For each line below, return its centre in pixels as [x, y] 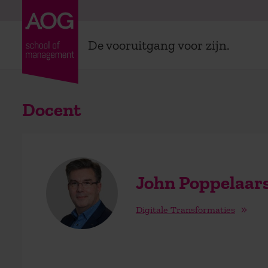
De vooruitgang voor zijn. [159, 45]
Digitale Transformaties [185, 209]
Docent [51, 110]
